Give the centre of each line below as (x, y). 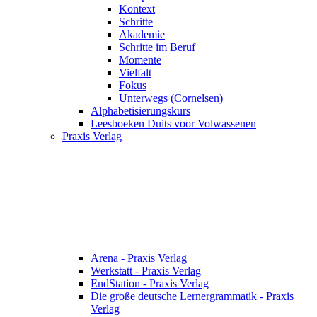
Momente (140, 60)
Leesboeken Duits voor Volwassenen (173, 124)
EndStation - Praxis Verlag (150, 284)
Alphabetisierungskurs (140, 111)
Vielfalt (135, 73)
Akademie (142, 35)
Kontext (137, 9)
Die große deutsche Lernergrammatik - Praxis (192, 296)
